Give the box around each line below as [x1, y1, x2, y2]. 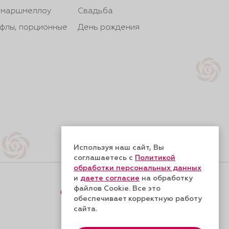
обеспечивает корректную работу [74, 195, 202, 202]
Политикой [135, 154, 175, 162]
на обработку [140, 175, 193, 182]
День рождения [77, 24, 140, 32]
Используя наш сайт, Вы [74, 144, 164, 151]
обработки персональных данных [74, 165, 201, 172]
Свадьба [77, 7, 113, 15]
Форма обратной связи [76, 188, 175, 196]
